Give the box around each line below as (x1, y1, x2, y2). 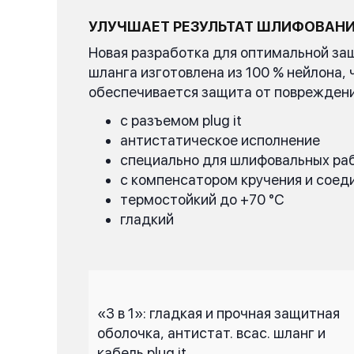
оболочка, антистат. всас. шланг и (97, 325, 326, 341)
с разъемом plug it (120, 112, 242, 129)
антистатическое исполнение (120, 132, 320, 149)
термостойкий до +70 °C (120, 191, 284, 208)
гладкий (120, 211, 174, 228)
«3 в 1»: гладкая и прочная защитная (97, 305, 341, 322)
